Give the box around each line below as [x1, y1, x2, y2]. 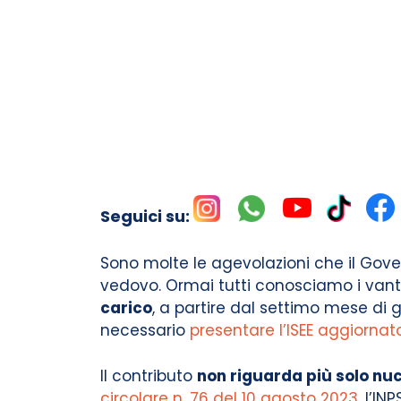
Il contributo [100, 364, 197, 387]
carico [100, 297, 152, 319]
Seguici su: [100, 205, 193, 227]
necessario [100, 320, 190, 341]
